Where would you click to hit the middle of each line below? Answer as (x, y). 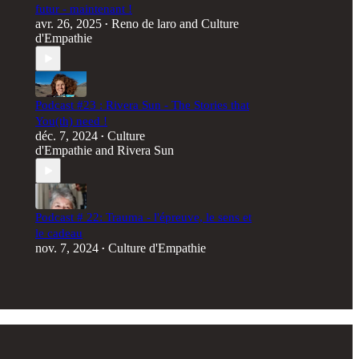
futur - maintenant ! (84, 9)
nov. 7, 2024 (67, 248)
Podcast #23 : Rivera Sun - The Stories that (142, 105)
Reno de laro (144, 24)
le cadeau (59, 233)
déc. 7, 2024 (67, 136)
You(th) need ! (71, 121)
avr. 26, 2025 (69, 24)
